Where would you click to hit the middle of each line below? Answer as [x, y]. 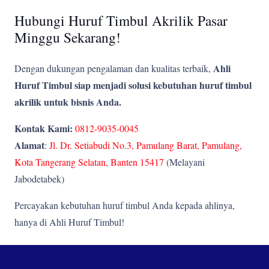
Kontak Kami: [44, 128]
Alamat [29, 145]
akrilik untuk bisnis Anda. [68, 101]
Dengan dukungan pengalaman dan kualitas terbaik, [114, 68]
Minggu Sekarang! [68, 37]
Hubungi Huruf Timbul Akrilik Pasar [121, 20]
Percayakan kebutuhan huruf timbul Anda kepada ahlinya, [125, 205]
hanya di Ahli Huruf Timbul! [69, 222]
